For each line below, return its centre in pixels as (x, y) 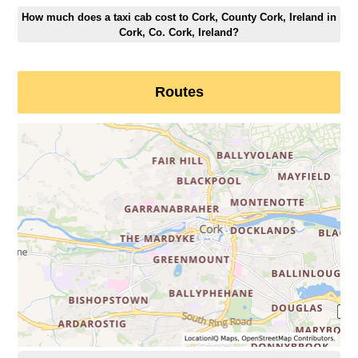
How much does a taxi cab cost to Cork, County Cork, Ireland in (179, 17)
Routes (179, 92)
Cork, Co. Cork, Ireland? (179, 32)
